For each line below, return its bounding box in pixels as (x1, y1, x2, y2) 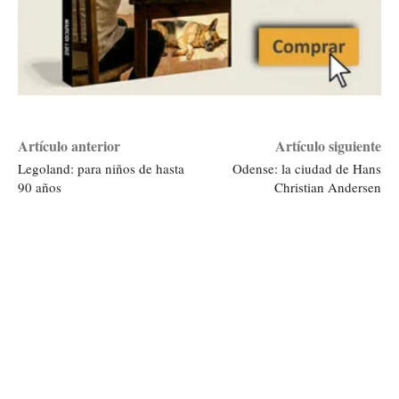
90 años (18, 178, 61, 197)
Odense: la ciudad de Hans (232, 159, 381, 178)
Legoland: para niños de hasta (18, 159, 184, 178)
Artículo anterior (18, 135, 120, 157)
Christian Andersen (273, 178, 381, 197)
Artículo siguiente (274, 135, 381, 157)
